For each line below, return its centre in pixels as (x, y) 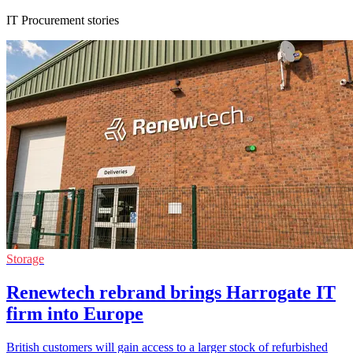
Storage (25, 258)
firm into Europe (75, 313)
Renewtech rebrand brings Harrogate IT (171, 292)
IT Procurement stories (63, 20)
